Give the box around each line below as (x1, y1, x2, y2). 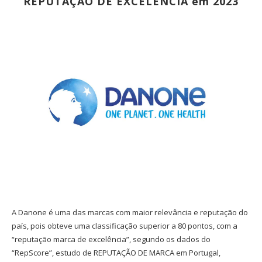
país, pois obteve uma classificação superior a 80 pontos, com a (12, 220, 237, 232)
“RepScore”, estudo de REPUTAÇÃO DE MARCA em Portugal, (12, 247, 220, 258)
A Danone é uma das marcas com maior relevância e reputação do (12, 207, 248, 218)
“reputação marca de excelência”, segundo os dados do (12, 234, 211, 245)
